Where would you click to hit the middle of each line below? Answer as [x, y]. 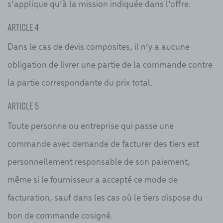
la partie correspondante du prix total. [80, 82]
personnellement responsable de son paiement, [99, 161]
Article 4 [23, 27]
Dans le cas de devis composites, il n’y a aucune [99, 46]
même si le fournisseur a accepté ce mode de [93, 179]
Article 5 [23, 106]
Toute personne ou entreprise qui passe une [91, 125]
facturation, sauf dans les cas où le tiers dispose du [105, 197]
